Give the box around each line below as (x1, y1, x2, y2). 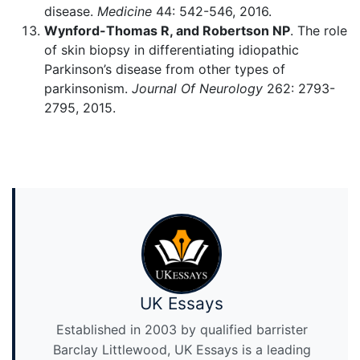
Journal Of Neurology (132, 80, 267, 96)
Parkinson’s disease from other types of (44, 61, 285, 77)
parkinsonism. (44, 80, 132, 96)
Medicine (97, 3, 156, 19)
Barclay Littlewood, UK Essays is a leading (52, 342, 311, 358)
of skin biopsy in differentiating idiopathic (44, 42, 299, 58)
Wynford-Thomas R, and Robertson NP (44, 22, 290, 39)
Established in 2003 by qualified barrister (55, 321, 308, 338)
